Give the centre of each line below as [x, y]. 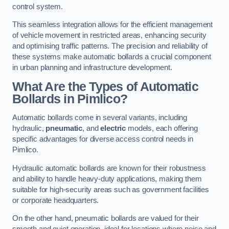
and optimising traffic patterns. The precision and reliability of [110, 46]
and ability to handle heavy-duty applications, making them [107, 179]
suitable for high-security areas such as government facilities [111, 189]
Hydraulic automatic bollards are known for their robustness [109, 168]
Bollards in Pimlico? [70, 99]
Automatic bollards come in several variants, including [100, 118]
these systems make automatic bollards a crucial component [112, 57]
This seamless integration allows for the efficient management [113, 25]
